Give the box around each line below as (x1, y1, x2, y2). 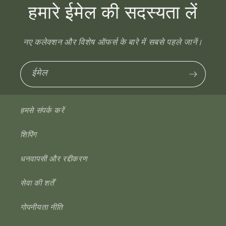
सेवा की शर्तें (20, 180, 54, 188)
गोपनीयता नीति (20, 204, 63, 212)
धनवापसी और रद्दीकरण (20, 155, 87, 163)
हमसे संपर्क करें (20, 107, 65, 115)
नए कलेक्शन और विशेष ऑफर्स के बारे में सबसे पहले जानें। (23, 39, 203, 47)
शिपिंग (20, 131, 37, 139)
